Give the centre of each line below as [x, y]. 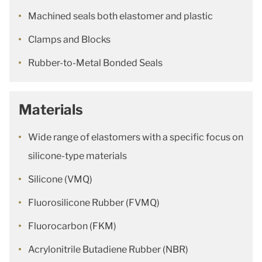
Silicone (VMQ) [60, 179]
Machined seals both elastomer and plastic [120, 16]
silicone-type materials [77, 156]
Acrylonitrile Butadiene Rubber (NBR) [108, 249]
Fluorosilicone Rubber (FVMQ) [94, 203]
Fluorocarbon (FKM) [72, 226]
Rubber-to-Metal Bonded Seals [95, 63]
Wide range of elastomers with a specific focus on [136, 137]
